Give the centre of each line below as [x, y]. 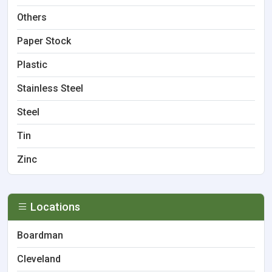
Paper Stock [44, 41]
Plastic [32, 65]
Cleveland [39, 259]
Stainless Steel [50, 88]
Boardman [40, 235]
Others [32, 17]
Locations [54, 207]
